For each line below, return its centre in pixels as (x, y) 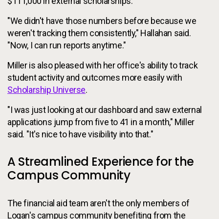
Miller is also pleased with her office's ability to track (103, 65)
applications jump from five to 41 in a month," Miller (101, 122)
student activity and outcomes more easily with (95, 77)
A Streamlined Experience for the (101, 161)
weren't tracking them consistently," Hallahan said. (99, 33)
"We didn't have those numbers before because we (102, 21)
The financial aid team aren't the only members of (99, 203)
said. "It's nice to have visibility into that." (80, 134)
